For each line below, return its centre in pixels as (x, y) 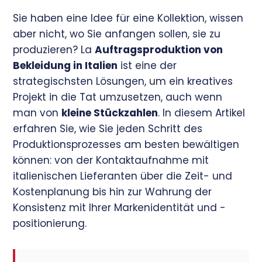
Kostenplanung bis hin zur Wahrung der (113, 192)
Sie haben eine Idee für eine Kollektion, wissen (128, 18)
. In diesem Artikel (202, 113)
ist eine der (147, 66)
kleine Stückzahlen (110, 113)
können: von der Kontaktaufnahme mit (111, 161)
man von (37, 113)
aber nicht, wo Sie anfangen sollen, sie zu (117, 34)
